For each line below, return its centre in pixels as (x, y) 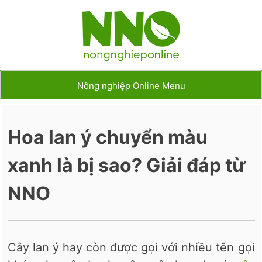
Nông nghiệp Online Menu (131, 86)
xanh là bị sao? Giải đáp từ (127, 166)
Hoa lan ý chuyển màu (108, 137)
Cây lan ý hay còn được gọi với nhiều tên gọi (131, 247)
